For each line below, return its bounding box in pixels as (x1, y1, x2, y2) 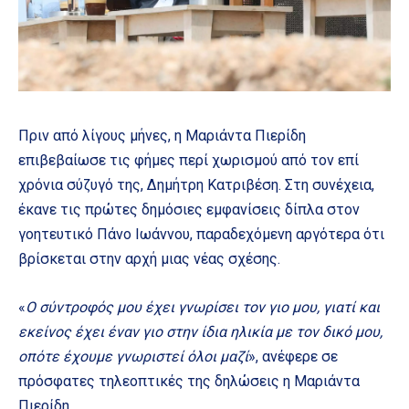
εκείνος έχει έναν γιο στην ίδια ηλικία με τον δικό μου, (18, 322, 383, 341)
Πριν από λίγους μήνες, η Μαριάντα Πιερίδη (18, 126, 306, 144)
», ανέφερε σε (248, 347, 338, 365)
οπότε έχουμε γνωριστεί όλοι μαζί (18, 347, 248, 365)
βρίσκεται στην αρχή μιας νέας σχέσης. (18, 249, 280, 267)
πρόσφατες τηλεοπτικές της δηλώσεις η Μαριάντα (18, 372, 360, 390)
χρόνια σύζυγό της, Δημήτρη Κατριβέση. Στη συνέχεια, (18, 175, 374, 194)
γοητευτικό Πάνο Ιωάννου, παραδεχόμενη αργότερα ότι (18, 225, 384, 243)
